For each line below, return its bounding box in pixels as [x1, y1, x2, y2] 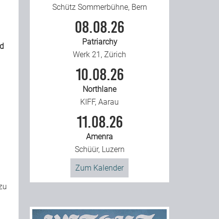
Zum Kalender [75, 163, 124, 173]
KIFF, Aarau [80, 97, 119, 107]
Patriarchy [82, 37, 117, 46]
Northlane [83, 84, 116, 94]
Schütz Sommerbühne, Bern [52, 2, 147, 12]
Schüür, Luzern [74, 144, 125, 154]
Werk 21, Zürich [73, 49, 126, 59]
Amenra [86, 131, 113, 141]
